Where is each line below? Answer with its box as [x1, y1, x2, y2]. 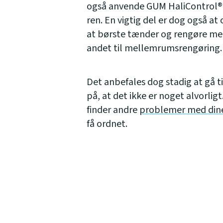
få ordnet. [87, 116, 127, 131]
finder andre [87, 103, 139, 117]
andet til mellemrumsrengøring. [87, 41, 222, 55]
